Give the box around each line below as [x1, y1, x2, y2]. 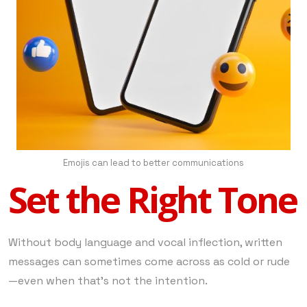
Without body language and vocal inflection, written [8, 234, 282, 249]
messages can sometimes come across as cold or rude [8, 254, 290, 269]
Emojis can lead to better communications [63, 156, 244, 169]
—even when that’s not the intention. [8, 273, 208, 288]
